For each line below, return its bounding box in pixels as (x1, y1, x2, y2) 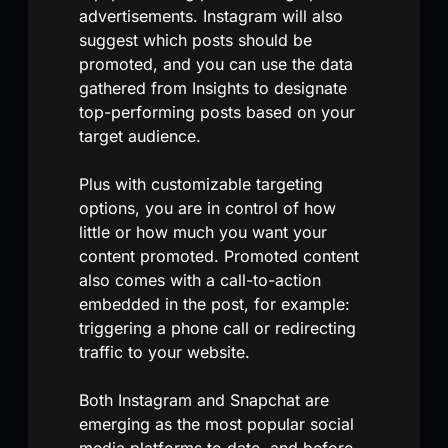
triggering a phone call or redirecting (79, 317, 356, 338)
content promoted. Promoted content (79, 245, 359, 266)
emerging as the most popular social (79, 413, 354, 434)
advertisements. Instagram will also (79, 5, 343, 26)
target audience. (79, 125, 201, 146)
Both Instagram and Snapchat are (79, 389, 329, 410)
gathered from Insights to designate (79, 77, 347, 98)
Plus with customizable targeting (79, 173, 323, 194)
